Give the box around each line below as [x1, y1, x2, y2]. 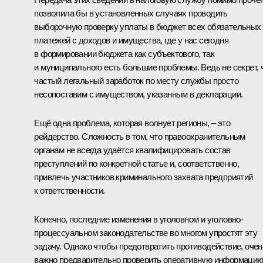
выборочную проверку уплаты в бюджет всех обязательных [34, 22, 261, 32]
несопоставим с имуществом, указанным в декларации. [34, 89, 243, 100]
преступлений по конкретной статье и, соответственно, [34, 159, 240, 169]
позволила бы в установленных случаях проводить [34, 8, 228, 19]
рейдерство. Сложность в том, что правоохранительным [34, 131, 245, 142]
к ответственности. [34, 186, 105, 196]
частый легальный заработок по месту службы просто [34, 76, 238, 86]
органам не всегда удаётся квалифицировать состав [34, 145, 231, 156]
